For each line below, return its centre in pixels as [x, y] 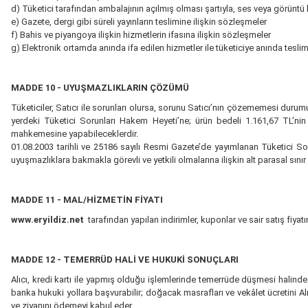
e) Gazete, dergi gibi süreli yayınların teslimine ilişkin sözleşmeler [139, 22]
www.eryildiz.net [47, 220]
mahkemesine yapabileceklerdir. [75, 134]
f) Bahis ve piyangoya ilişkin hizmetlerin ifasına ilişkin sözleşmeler [141, 35]
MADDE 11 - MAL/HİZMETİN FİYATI [87, 200]
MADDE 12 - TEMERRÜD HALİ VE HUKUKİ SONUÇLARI [125, 260]
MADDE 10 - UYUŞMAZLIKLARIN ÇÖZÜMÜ [100, 88]
